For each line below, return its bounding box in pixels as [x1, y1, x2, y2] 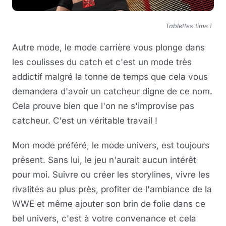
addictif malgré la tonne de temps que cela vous [12, 71, 208, 82]
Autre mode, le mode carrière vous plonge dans [12, 42, 205, 52]
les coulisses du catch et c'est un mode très [12, 56, 192, 67]
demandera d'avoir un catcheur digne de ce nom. [12, 86, 212, 96]
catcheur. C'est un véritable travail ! [12, 115, 157, 126]
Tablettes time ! [165, 22, 214, 30]
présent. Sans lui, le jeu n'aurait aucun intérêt [12, 154, 196, 165]
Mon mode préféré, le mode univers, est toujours [12, 140, 209, 150]
